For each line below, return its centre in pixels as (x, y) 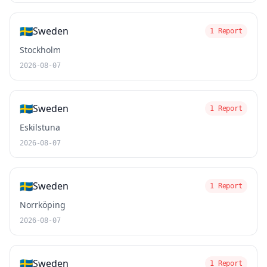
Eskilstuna (40, 127)
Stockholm (40, 50)
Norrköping (43, 205)
